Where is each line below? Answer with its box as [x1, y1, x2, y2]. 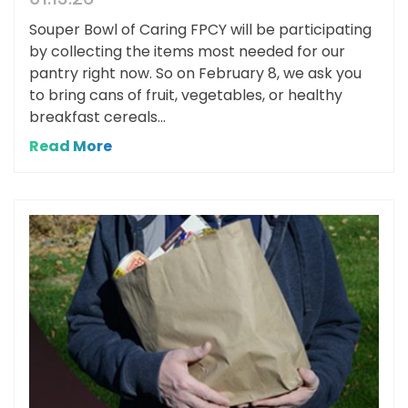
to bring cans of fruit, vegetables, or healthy [29, 85, 342, 107]
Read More [29, 136, 112, 158]
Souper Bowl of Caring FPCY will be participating [29, 19, 372, 41]
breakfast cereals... [29, 107, 166, 128]
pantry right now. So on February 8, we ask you [29, 63, 362, 85]
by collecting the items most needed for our [29, 41, 345, 63]
